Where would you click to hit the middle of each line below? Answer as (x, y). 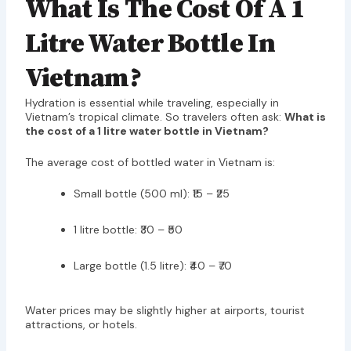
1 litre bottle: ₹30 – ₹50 (128, 230)
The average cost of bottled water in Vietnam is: (150, 162)
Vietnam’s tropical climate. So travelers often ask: (154, 116)
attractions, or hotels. (81, 325)
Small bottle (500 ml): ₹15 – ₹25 (151, 194)
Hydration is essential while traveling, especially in (152, 102)
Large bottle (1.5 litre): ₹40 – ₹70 (152, 266)
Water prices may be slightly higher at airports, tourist (165, 311)
